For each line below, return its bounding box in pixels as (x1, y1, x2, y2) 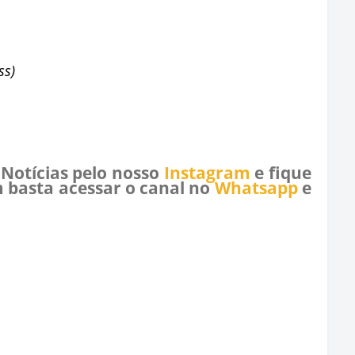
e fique (250, 162, 312, 184)
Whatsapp (214, 177, 298, 199)
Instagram (163, 162, 250, 184)
